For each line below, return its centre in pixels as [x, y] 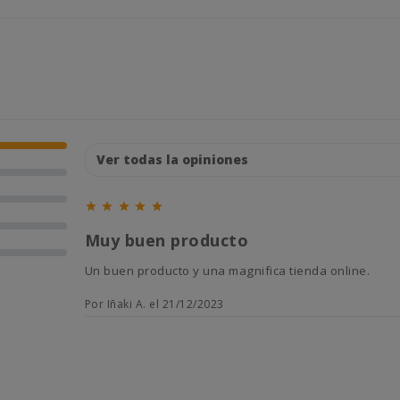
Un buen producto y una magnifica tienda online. [232, 270]
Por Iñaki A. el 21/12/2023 [154, 304]
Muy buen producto [167, 240]
